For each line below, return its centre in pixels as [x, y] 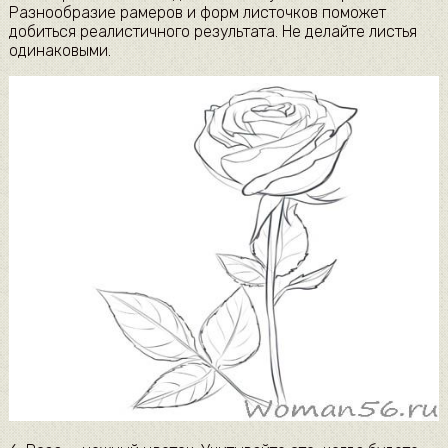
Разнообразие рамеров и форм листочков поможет [197, 13]
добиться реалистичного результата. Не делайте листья [212, 32]
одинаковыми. [59, 51]
